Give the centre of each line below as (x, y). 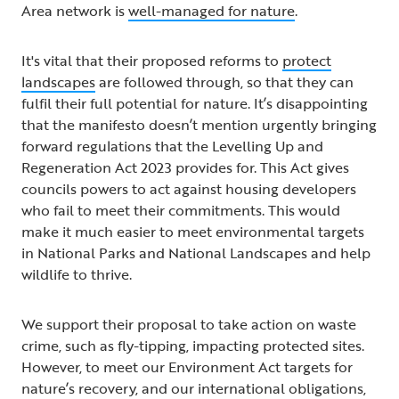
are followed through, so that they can (224, 81)
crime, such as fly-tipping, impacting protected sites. (193, 345)
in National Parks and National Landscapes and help (196, 252)
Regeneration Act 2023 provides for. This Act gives (185, 167)
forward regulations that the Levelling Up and (172, 146)
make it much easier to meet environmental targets (193, 231)
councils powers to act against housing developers (189, 188)
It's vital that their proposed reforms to (152, 60)
